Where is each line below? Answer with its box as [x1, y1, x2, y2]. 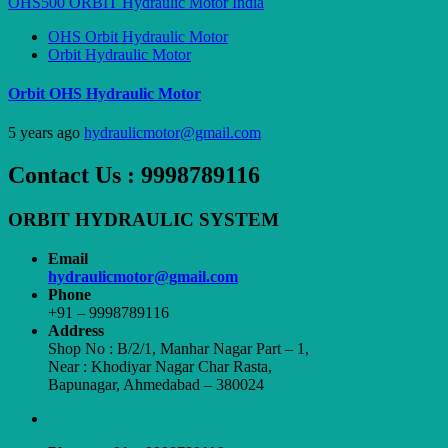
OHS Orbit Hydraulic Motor [48, 27, 228, 45]
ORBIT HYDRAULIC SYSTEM [8, 209, 279, 231]
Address [48, 321, 104, 339]
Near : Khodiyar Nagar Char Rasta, [48, 357, 272, 375]
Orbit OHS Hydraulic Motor [8, 85, 201, 103]
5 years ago [8, 124, 84, 142]
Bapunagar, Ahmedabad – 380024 [48, 375, 264, 393]
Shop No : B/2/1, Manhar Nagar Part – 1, [48, 339, 309, 357]
